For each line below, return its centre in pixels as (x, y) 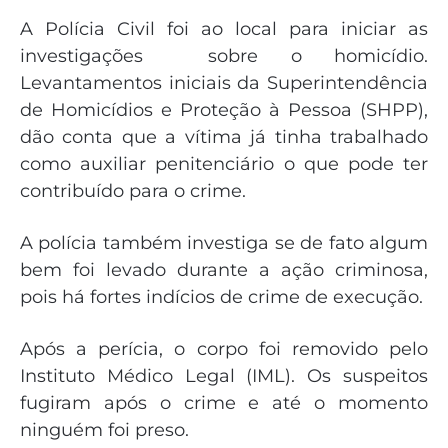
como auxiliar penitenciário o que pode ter (224, 164)
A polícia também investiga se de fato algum (224, 243)
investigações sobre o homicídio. (224, 56)
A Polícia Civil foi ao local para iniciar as (224, 29)
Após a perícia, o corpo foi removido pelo (224, 349)
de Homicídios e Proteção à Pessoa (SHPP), (224, 110)
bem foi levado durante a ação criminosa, (224, 270)
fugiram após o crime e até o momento (224, 403)
